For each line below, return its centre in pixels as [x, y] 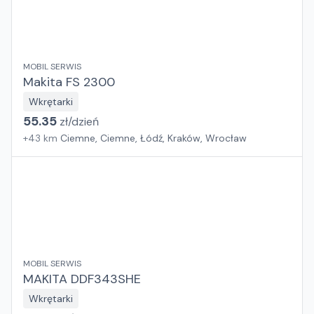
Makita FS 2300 [69, 82]
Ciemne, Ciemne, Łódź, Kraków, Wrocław [153, 138]
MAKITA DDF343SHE [82, 279]
